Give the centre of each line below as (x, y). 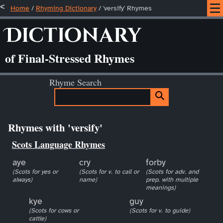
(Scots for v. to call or (109, 171)
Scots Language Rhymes (58, 144)
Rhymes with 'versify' (55, 127)
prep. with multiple (172, 179)
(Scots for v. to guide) (160, 210)
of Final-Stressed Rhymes (70, 58)
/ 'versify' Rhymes (124, 8)
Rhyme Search (75, 82)
